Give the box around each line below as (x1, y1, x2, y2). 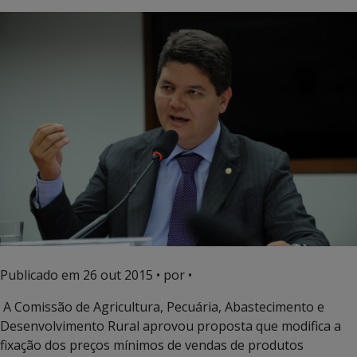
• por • (153, 265, 192, 284)
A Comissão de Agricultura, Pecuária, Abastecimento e (3, 297, 324, 316)
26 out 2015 (83, 265, 153, 284)
